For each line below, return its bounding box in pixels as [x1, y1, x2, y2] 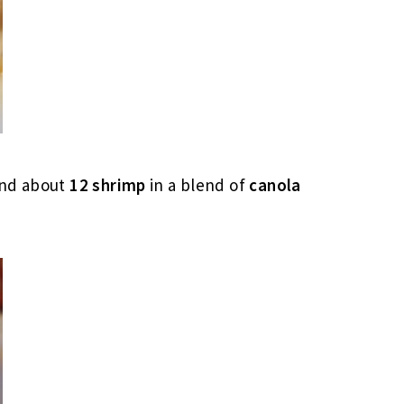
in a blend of [145, 173, 250, 196]
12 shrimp [69, 173, 146, 196]
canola [249, 173, 301, 196]
